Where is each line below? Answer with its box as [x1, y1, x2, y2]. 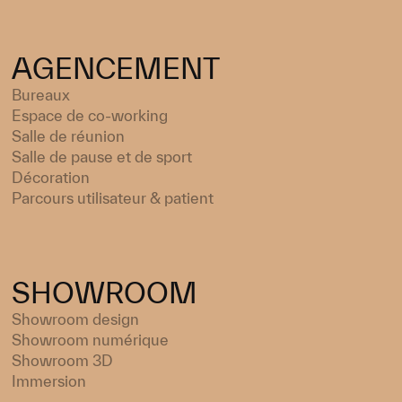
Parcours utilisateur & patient [12, 188, 214, 206]
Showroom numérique [12, 330, 170, 348]
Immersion [12, 371, 87, 389]
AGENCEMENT [12, 52, 221, 84]
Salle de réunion [12, 127, 126, 144]
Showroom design [12, 310, 140, 328]
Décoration [12, 168, 91, 186]
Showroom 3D [12, 351, 114, 369]
